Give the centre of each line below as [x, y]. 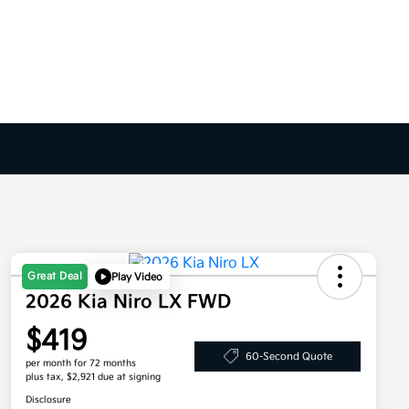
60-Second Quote [288, 356]
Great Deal [55, 277]
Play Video [137, 277]
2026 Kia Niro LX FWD [128, 303]
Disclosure [48, 400]
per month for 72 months [81, 364]
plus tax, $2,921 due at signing [93, 378]
